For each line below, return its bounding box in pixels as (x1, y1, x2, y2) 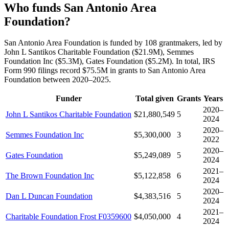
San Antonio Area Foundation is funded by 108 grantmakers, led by (4, 38, 222, 48)
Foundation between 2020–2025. (4, 75, 111, 84)
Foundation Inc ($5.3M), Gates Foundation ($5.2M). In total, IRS (4, 57, 215, 66)
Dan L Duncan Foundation (6, 192, 93, 201)
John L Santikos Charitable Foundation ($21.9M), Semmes (4, 48, 194, 57)
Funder (56, 94, 82, 103)
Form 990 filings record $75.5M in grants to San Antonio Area (4, 66, 205, 75)
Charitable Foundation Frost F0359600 (6, 212, 131, 221)
